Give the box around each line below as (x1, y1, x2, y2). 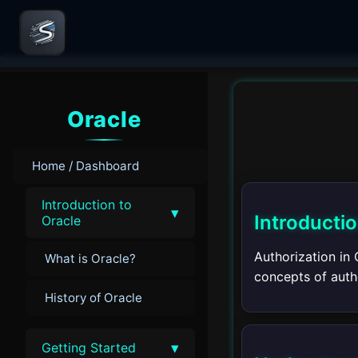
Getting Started (42, 339, 136, 356)
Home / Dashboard (32, 157, 139, 173)
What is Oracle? (45, 251, 136, 267)
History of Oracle (45, 289, 142, 305)
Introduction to (42, 196, 132, 213)
